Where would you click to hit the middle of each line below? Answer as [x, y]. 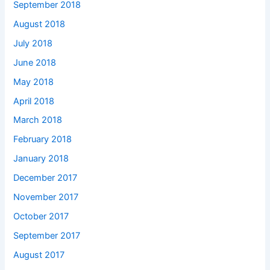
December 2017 [46, 178]
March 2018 [38, 120]
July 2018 [33, 43]
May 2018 [34, 82]
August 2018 [39, 24]
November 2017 [46, 197]
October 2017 [41, 217]
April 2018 [34, 101]
